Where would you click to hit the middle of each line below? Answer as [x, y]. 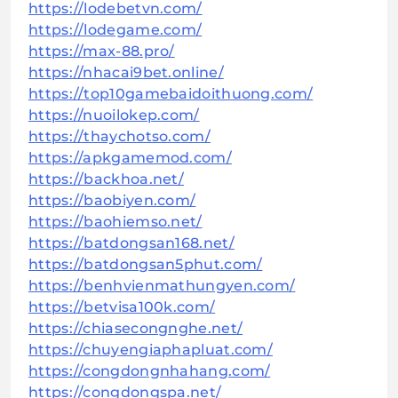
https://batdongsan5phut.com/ [146, 265]
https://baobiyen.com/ [112, 201]
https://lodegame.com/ [115, 30]
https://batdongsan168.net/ [131, 243]
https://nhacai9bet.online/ [126, 73]
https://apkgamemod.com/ [130, 158]
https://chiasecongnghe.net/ [136, 329]
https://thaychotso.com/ [119, 137]
